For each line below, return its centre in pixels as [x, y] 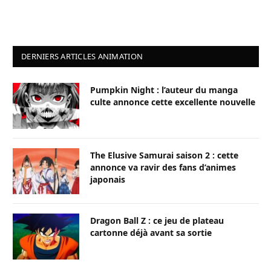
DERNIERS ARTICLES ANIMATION [82, 56]
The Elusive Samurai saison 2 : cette [164, 155]
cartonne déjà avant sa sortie [151, 232]
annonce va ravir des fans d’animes [163, 167]
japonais [108, 179]
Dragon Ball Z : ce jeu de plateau [157, 220]
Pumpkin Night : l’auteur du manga [164, 90]
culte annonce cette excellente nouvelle [173, 102]
